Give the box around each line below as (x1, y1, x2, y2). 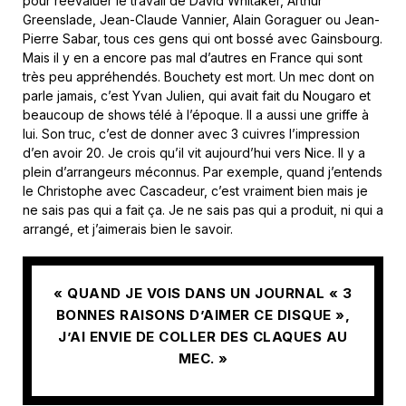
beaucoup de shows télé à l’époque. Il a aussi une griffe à (23, 107, 369, 123)
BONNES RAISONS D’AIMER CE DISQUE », (55, 305, 351, 324)
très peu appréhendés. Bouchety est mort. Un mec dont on (23, 69, 374, 85)
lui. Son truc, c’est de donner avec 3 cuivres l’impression (23, 126, 360, 142)
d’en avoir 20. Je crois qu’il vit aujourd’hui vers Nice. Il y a (23, 145, 365, 161)
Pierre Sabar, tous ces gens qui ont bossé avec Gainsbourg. (23, 31, 382, 47)
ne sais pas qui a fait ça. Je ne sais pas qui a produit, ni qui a (23, 202, 383, 218)
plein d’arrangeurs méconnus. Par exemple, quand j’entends (23, 164, 382, 180)
